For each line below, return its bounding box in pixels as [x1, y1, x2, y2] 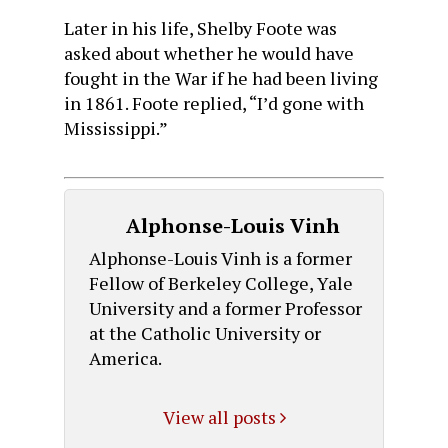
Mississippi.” [64, 116, 168, 140]
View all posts [162, 405, 280, 430]
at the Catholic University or [88, 320, 321, 345]
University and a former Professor [88, 295, 362, 320]
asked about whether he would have [64, 41, 354, 65]
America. [88, 345, 162, 370]
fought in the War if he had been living [64, 66, 378, 90]
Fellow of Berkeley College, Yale [88, 270, 353, 295]
